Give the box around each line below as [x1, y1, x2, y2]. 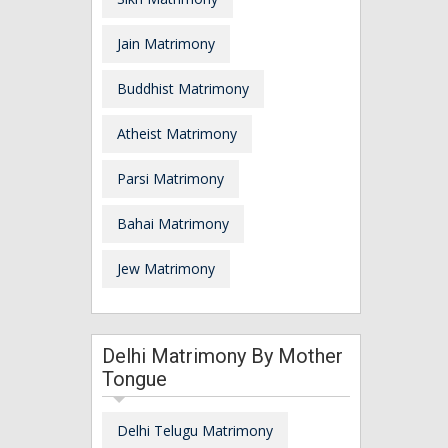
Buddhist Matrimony [117, 78, 249, 98]
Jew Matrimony [117, 258, 215, 278]
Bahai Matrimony [117, 213, 229, 233]
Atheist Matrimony [117, 123, 237, 143]
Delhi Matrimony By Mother [102, 343, 343, 368]
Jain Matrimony [117, 33, 215, 53]
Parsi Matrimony [117, 168, 224, 188]
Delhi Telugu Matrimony [117, 420, 273, 440]
